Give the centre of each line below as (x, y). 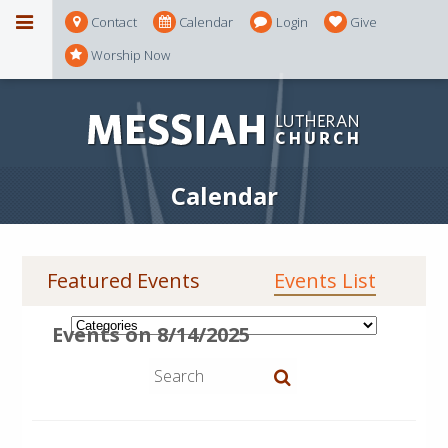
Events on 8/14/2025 (151, 334)
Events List (324, 280)
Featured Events (123, 280)
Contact (114, 21)
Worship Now (130, 55)
